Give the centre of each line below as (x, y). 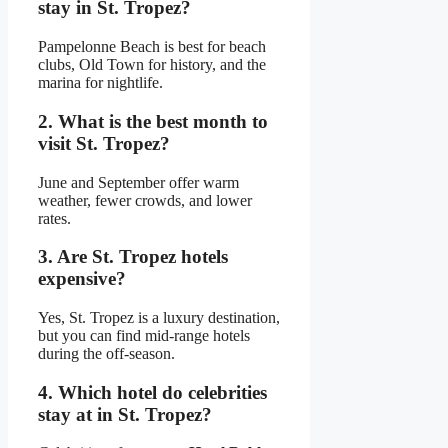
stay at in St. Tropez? (125, 414)
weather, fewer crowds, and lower (145, 200)
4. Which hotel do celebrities (152, 392)
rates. (54, 218)
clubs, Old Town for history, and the (152, 65)
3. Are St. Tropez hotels (133, 257)
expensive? (82, 279)
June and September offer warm (138, 182)
